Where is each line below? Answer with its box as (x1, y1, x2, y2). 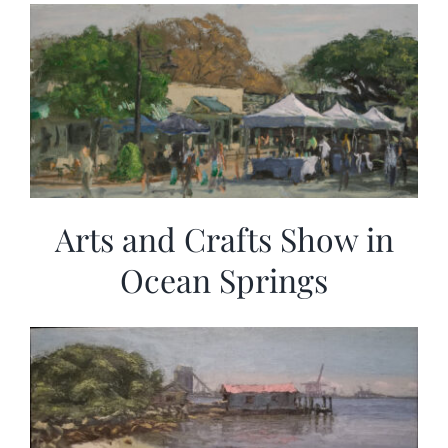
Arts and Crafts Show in (54, 217, 394, 261)
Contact (24, 57, 82, 77)
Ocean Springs (120, 258, 328, 302)
